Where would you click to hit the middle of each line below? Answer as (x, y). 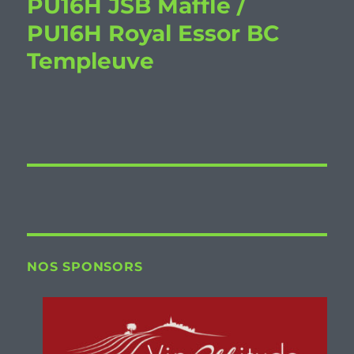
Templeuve (91, 61)
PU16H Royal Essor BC (154, 33)
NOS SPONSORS (85, 267)
